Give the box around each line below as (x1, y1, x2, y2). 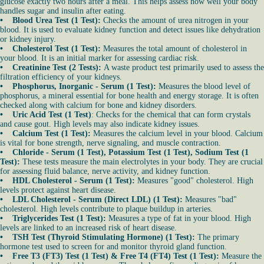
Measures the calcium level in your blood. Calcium (93, 129, 263, 138)
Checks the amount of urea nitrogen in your (101, 16, 249, 25)
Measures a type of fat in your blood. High (108, 214, 251, 223)
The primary (197, 233, 239, 242)
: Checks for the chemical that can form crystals (91, 110, 250, 119)
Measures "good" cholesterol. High (135, 176, 253, 185)
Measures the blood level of (159, 82, 250, 91)
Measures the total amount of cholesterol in (101, 44, 247, 53)
